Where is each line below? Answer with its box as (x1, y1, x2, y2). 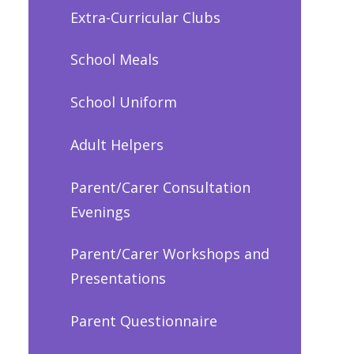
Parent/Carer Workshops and (70, 244, 269, 264)
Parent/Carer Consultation (70, 177, 250, 197)
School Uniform (70, 92, 177, 112)
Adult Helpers (70, 134, 164, 154)
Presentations (70, 269, 166, 288)
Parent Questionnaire (70, 311, 217, 331)
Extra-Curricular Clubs (70, 7, 220, 27)
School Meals (70, 50, 159, 70)
